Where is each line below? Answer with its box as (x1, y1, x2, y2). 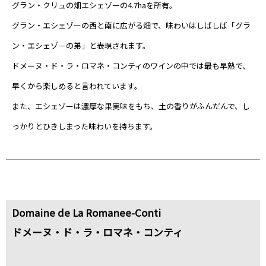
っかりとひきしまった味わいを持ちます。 (12, 121, 157, 132)
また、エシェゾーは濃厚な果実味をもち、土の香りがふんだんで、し (12, 100, 250, 112)
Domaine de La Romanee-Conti (12, 205, 161, 220)
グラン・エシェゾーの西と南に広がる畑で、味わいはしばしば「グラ (12, 20, 251, 31)
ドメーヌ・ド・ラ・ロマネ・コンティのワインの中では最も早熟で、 (12, 60, 250, 72)
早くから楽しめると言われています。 (12, 80, 142, 92)
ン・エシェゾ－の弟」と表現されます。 (12, 40, 150, 52)
